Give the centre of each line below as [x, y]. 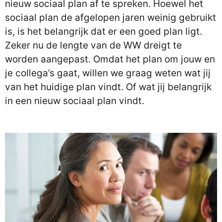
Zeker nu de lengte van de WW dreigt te [93, 45]
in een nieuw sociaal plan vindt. [75, 101]
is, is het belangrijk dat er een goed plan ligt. [104, 31]
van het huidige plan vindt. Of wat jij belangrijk [108, 87]
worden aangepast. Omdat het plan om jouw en [110, 59]
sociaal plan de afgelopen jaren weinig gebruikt [111, 18]
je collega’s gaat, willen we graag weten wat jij [108, 73]
